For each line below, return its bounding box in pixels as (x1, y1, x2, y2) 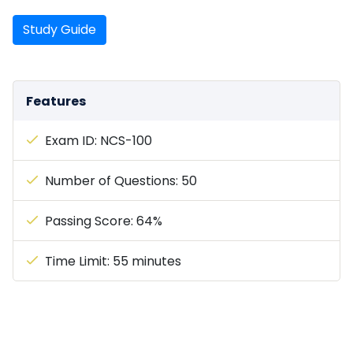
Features (26, 91, 86, 110)
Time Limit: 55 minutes (45, 252, 181, 270)
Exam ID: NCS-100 (45, 132, 152, 150)
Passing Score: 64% (45, 212, 162, 230)
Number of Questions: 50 (45, 172, 197, 190)
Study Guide (23, 20, 96, 39)
